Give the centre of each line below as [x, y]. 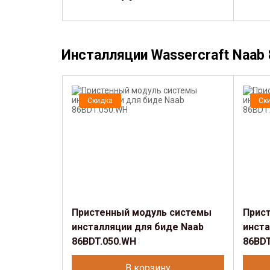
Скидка [100, 101]
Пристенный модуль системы [142, 212]
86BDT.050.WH [104, 241]
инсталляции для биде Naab [138, 227]
